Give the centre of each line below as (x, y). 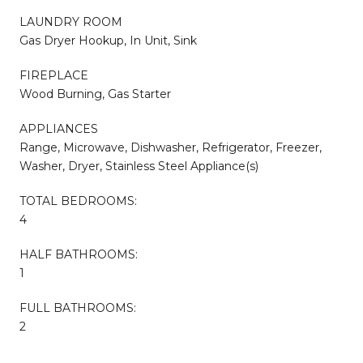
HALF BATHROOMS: (79, 254)
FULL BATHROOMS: (78, 307)
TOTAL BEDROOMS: (78, 201)
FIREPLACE (54, 75)
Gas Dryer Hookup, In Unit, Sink (108, 40)
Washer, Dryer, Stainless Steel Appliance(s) (139, 166)
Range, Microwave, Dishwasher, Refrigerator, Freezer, (171, 147)
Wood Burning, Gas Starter (95, 94)
